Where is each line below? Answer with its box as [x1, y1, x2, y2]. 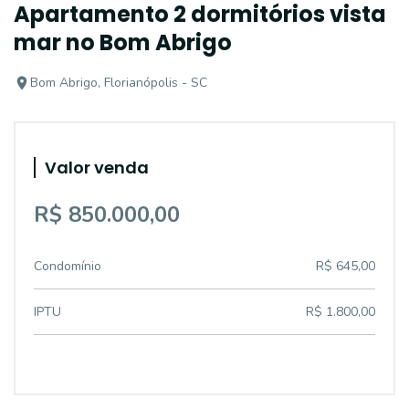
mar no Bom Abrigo [14, 27, 232, 58]
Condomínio [34, 257, 101, 275]
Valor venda [45, 156, 149, 179]
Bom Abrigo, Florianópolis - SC [30, 74, 207, 91]
